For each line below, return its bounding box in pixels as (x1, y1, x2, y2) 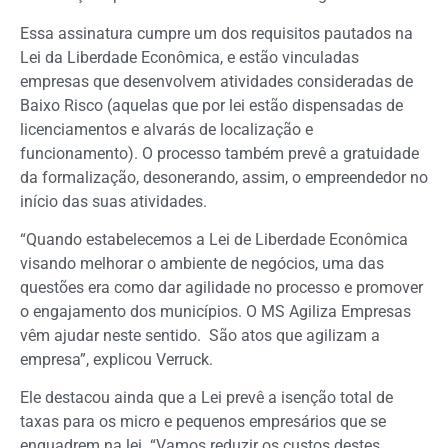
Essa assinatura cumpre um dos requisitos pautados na (20, 23, 413, 43)
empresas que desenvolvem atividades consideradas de (20, 71, 413, 91)
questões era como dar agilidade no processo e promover (20, 277, 423, 297)
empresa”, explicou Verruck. (20, 349, 213, 369)
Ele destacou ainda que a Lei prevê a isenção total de (20, 388, 393, 408)
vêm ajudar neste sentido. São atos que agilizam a (20, 325, 380, 345)
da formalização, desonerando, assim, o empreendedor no (20, 167, 428, 187)
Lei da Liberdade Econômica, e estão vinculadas (20, 47, 359, 67)
